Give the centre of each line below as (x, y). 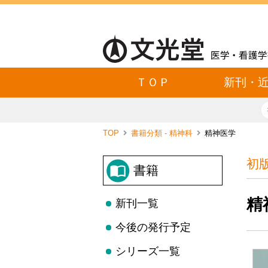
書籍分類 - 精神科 (163, 133)
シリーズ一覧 (148, 251)
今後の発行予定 (153, 227)
